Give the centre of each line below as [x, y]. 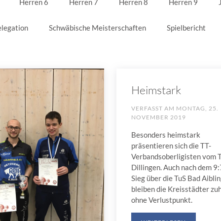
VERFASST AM [153, 108]
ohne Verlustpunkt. [162, 200]
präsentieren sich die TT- [171, 146]
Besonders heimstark [166, 135]
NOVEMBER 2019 [158, 117]
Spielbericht [186, 28]
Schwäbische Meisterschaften [97, 28]
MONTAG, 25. [197, 108]
